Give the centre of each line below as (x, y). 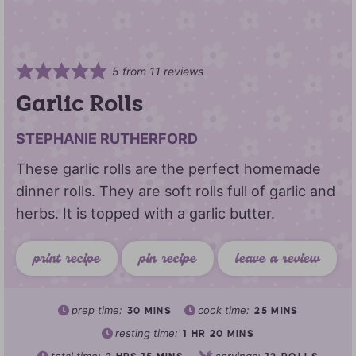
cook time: (226, 310)
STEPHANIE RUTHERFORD (107, 139)
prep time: (98, 310)
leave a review (277, 261)
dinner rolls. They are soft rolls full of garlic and (176, 192)
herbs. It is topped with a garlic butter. (145, 214)
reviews (182, 72)
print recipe (67, 261)
